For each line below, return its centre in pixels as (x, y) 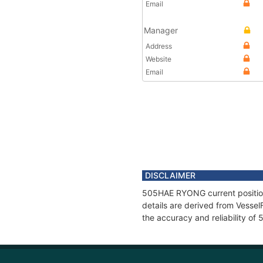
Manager (161, 30)
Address (159, 46)
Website (159, 59)
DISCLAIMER (170, 175)
